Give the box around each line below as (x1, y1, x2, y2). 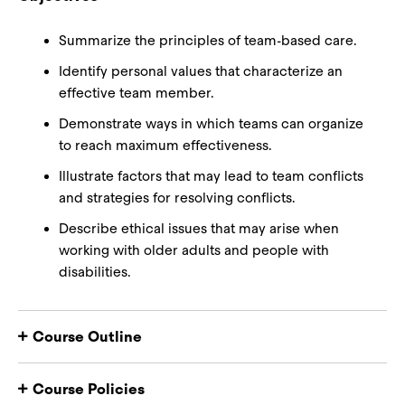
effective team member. (59, 85, 214, 101)
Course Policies (33, 380, 145, 399)
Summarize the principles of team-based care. (59, 33, 357, 49)
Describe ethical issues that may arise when (59, 221, 339, 237)
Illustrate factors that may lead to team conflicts (59, 168, 363, 184)
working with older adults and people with (59, 242, 329, 259)
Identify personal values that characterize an (59, 63, 343, 80)
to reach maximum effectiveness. (59, 137, 272, 154)
